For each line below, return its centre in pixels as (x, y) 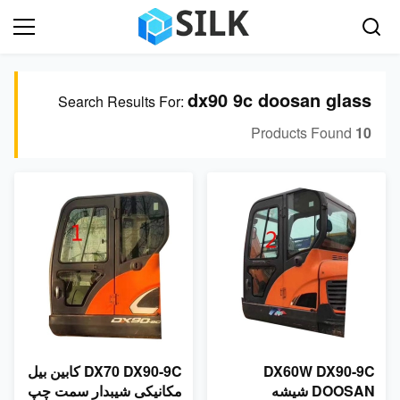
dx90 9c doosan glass (279, 100)
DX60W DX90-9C (319, 371)
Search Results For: (123, 101)
